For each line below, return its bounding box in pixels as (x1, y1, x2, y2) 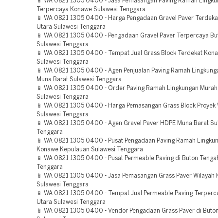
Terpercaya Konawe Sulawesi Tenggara (36, 7, 145, 12)
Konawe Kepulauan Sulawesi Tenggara (36, 147, 143, 152)
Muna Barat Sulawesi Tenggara (36, 77, 122, 82)
